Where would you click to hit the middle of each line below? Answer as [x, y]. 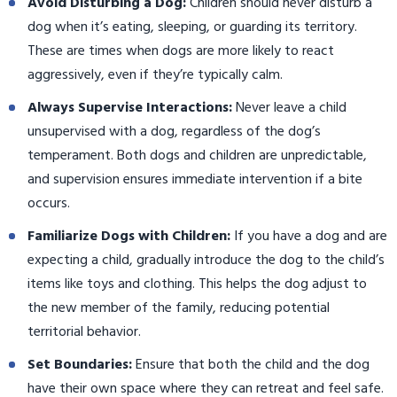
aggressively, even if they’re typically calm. [155, 76]
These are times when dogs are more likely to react [181, 52]
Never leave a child [289, 109]
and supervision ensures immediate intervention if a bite [195, 180]
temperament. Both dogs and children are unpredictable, [197, 156]
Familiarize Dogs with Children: [129, 237]
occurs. [49, 204]
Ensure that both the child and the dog [251, 366]
